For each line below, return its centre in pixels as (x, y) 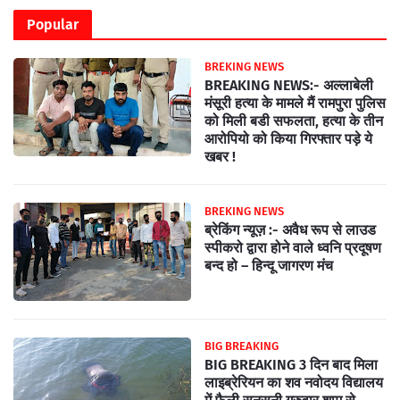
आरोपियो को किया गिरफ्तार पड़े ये (288, 138)
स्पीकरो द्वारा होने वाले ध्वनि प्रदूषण (293, 247)
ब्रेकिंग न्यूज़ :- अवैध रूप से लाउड (290, 229)
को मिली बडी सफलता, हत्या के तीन (294, 121)
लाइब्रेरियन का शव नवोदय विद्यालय (294, 382)
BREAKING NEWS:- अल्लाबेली (289, 85)
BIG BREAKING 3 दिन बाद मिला (291, 364)
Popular (53, 24)
